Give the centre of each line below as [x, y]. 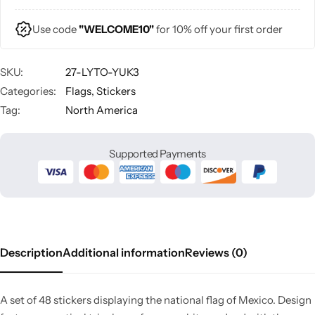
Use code [56, 29]
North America [102, 110]
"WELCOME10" [117, 29]
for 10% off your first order [219, 29]
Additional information [124, 253]
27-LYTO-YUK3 [102, 72]
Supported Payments [157, 153]
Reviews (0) [216, 253]
